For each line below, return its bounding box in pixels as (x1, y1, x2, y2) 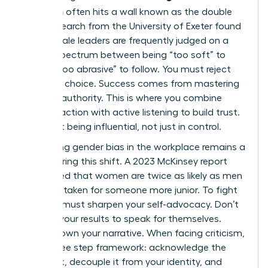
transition (22, 4, 63, 17)
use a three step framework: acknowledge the (22, 242, 226, 252)
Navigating (22, 142, 72, 152)
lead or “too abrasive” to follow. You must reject (22, 64, 231, 74)
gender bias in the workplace (72, 142, 200, 152)
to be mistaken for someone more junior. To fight (22, 185, 237, 195)
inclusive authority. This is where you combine (22, 93, 222, 103)
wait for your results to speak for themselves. (22, 214, 221, 224)
